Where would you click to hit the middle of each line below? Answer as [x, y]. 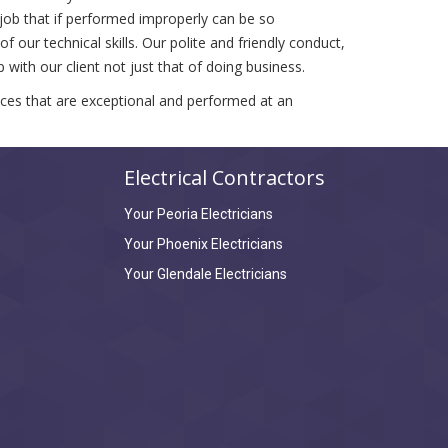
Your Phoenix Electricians [203, 244]
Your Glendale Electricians [205, 274]
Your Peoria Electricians [198, 214]
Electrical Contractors [224, 177]
